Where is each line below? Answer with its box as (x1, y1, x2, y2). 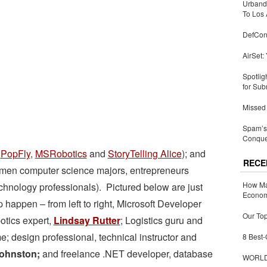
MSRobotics (35, 147, 87, 160)
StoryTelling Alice (107, 147, 182, 160)
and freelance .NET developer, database (39, 247, 213, 260)
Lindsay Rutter (53, 213, 120, 227)
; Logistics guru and (120, 213, 203, 227)
